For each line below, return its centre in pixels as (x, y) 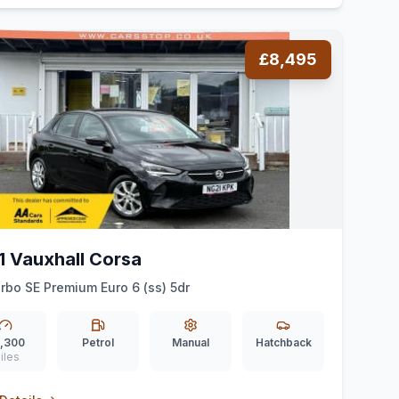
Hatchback (283, 342)
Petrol (98, 342)
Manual (191, 342)
